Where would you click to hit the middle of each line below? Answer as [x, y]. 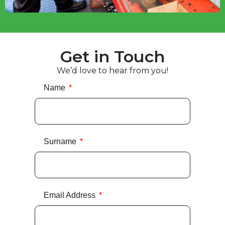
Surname [61, 142]
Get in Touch [113, 57]
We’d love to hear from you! [113, 71]
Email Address [71, 195]
